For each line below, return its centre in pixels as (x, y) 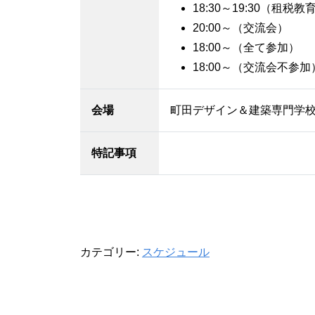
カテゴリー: (111, 252)
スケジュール (176, 252)
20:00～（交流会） (240, 28)
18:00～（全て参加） (246, 47)
